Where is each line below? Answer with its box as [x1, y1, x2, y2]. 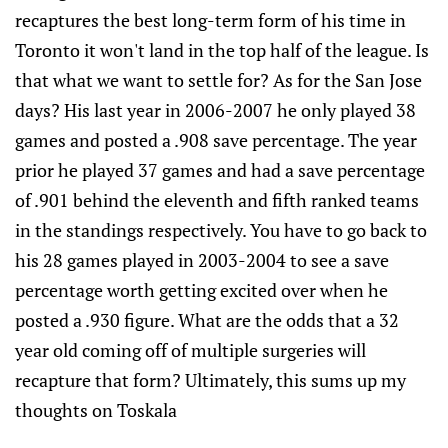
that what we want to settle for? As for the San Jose [15, 67, 422, 92]
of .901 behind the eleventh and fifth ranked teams [15, 187, 419, 212]
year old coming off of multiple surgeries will [15, 337, 366, 362]
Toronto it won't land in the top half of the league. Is [15, 37, 429, 62]
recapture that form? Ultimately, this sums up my [15, 367, 406, 392]
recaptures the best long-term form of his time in [15, 7, 406, 32]
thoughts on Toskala [15, 397, 177, 422]
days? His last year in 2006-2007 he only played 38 [15, 97, 416, 122]
